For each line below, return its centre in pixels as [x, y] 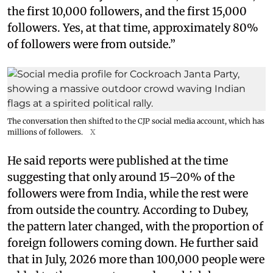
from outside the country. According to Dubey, [128, 210]
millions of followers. [45, 132]
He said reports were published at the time [118, 161]
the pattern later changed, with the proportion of [135, 226]
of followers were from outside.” [91, 44]
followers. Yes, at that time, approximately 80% [133, 28]
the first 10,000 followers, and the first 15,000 [127, 11]
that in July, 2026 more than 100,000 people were [136, 259]
